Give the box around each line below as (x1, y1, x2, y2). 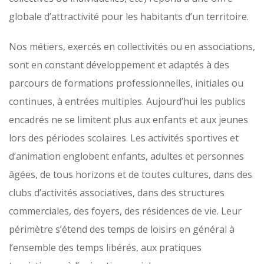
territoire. (206, 10, 249, 23)
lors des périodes (9, 131, 87, 144)
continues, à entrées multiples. (9, 95, 146, 108)
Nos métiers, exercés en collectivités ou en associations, (9, 40, 255, 53)
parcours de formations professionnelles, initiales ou (9, 77, 243, 90)
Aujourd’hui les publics (146, 95, 246, 108)
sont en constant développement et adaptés (9, 58, 206, 71)
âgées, (9, 168, 40, 181)
